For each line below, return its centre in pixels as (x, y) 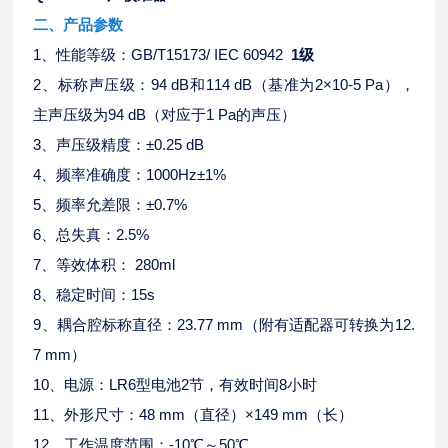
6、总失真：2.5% (91, 234)
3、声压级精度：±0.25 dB (119, 144)
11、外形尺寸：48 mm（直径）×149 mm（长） (193, 414)
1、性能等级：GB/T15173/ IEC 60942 (162, 54)
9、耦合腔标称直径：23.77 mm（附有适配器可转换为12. (224, 324)
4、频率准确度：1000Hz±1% (130, 174)
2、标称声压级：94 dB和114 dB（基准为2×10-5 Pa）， (224, 84)
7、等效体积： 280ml (104, 264)
